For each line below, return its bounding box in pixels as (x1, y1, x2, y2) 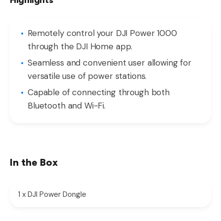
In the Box (10, 156, 58, 169)
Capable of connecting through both (28, 87, 170, 98)
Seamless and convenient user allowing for (28, 57, 191, 69)
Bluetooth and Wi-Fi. (28, 100, 106, 111)
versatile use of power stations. (28, 71, 147, 82)
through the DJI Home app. (28, 41, 133, 52)
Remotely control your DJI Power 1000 (28, 28, 177, 39)
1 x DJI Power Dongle (18, 189, 86, 200)
